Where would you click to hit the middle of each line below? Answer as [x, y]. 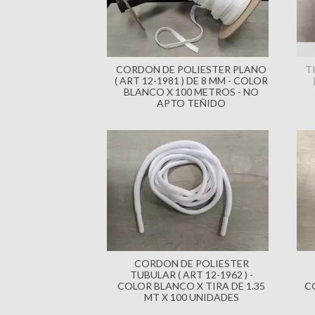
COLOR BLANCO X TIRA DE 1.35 [191, 286]
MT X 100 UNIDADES [191, 297]
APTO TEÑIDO [191, 103]
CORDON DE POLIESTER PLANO [191, 69]
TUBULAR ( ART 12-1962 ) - [191, 275]
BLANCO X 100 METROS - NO [191, 91]
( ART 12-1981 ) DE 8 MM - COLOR [191, 80]
